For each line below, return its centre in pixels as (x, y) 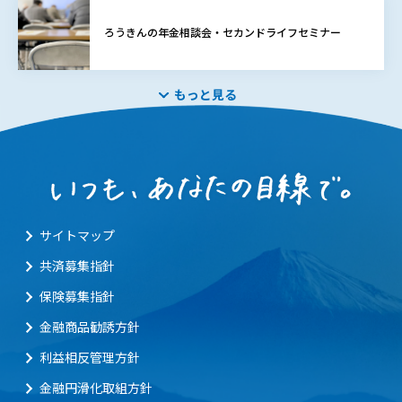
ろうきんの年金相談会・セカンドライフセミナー (223, 32)
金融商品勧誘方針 (90, 327)
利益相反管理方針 (90, 358)
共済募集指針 (77, 266)
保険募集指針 (77, 297)
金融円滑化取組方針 (96, 388)
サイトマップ (77, 236)
